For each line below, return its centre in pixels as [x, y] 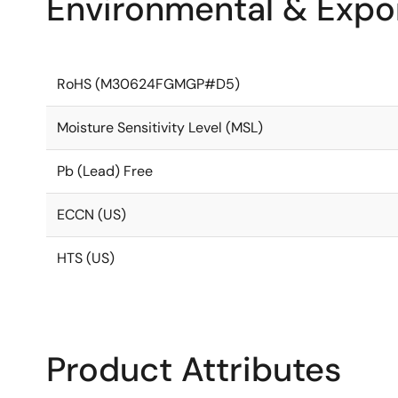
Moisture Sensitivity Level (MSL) [160, 127]
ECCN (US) [92, 215]
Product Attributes [194, 370]
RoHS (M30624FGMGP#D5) [148, 84]
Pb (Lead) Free [105, 171]
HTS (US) [86, 258]
